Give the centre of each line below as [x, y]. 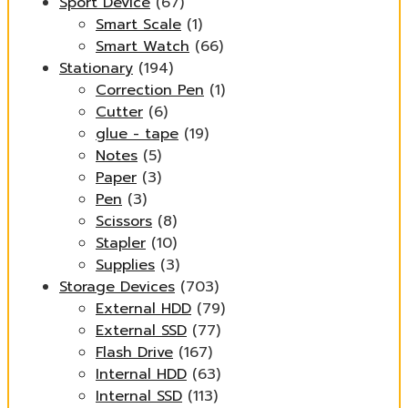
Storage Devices [117, 287]
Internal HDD [141, 374]
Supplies [125, 265]
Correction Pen [150, 90]
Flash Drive [134, 352]
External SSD [141, 331]
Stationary [96, 68]
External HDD [143, 309]
